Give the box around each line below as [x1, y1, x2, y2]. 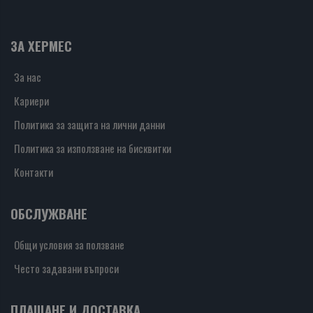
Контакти [14, 164, 53, 180]
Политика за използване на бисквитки [14, 140, 171, 156]
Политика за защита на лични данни [14, 117, 165, 133]
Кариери [14, 93, 49, 109]
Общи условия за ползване [14, 237, 124, 253]
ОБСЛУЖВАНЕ [10, 204, 87, 224]
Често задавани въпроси [14, 261, 119, 277]
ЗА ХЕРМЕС [10, 36, 72, 56]
